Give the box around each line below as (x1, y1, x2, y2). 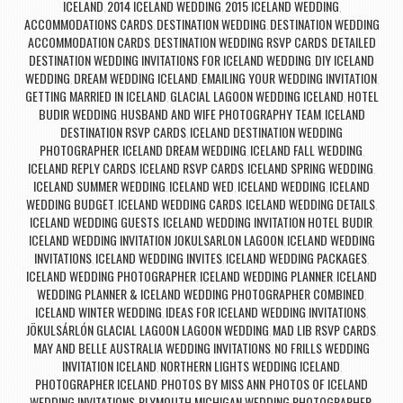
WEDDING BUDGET (26, 194, 114, 214)
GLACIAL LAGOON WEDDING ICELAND (169, 86, 344, 106)
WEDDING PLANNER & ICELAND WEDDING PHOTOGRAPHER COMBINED (37, 284, 364, 304)
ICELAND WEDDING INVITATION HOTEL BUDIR (162, 212, 372, 232)
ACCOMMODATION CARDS (27, 32, 150, 52)
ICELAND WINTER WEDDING (35, 302, 162, 322)
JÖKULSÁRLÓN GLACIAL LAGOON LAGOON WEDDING (25, 320, 269, 340)
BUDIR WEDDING (38, 104, 117, 124)
